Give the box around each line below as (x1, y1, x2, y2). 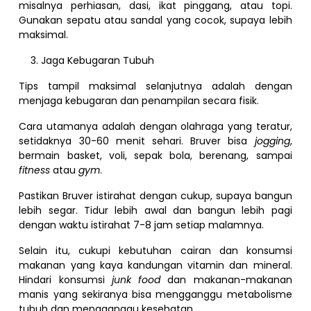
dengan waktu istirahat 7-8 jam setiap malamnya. (19, 217, 264, 232)
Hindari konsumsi (19, 272, 105, 287)
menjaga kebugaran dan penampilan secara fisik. (19, 93, 262, 108)
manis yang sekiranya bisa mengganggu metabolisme (19, 287, 292, 301)
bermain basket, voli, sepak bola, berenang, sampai (19, 148, 292, 162)
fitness (19, 162, 53, 177)
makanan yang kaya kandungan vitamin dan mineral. (19, 258, 292, 272)
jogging (254, 133, 290, 148)
